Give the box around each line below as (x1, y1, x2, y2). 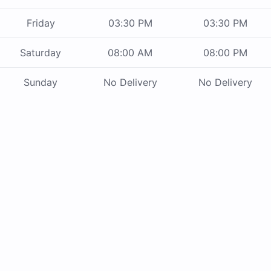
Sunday (24, 76, 57, 89)
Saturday (20, 47, 61, 59)
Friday (26, 17, 55, 30)
